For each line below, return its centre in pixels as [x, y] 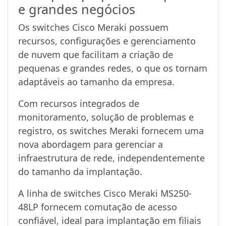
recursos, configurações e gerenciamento [107, 41]
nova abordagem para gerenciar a [91, 144]
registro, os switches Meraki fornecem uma [111, 130]
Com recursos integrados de [79, 103]
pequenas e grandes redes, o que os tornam [113, 68]
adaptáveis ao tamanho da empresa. [96, 81]
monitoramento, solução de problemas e [106, 117]
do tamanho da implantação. [80, 171]
